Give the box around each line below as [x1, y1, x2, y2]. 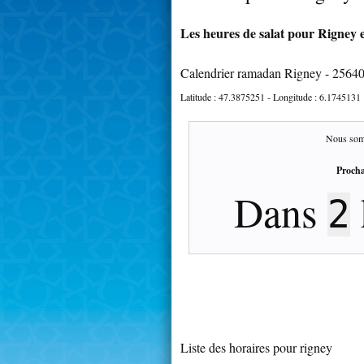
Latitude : [180, 89, 219, 103]
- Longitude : [265, 89, 319, 103]
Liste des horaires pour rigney [180, 338, 332, 356]
